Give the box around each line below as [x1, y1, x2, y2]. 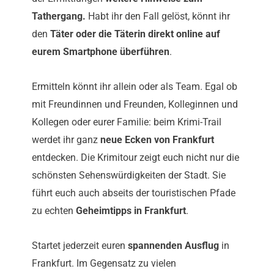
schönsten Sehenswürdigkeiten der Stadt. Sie [32, 169, 226, 182]
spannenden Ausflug [128, 240, 219, 252]
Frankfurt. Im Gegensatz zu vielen [32, 257, 176, 270]
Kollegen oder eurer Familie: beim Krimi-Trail [32, 116, 221, 128]
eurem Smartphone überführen [32, 46, 169, 58]
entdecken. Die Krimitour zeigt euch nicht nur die [32, 152, 239, 164]
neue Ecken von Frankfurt [100, 134, 214, 146]
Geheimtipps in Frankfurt [76, 205, 186, 217]
